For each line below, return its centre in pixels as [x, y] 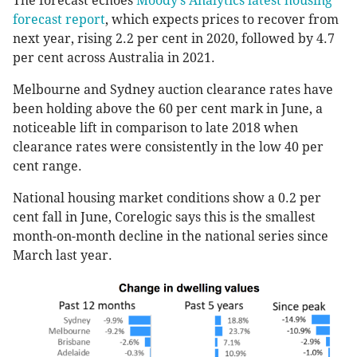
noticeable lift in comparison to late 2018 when [155, 128]
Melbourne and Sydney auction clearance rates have [173, 90]
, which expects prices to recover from [222, 20]
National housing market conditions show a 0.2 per [167, 198]
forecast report [59, 20]
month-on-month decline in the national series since [171, 237]
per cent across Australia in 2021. [114, 58]
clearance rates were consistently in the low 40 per [168, 147]
